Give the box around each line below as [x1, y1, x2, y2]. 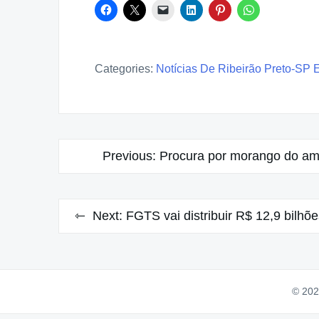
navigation [58, 167, 144, 187]
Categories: [95, 63, 153, 75]
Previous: [103, 149, 156, 164]
